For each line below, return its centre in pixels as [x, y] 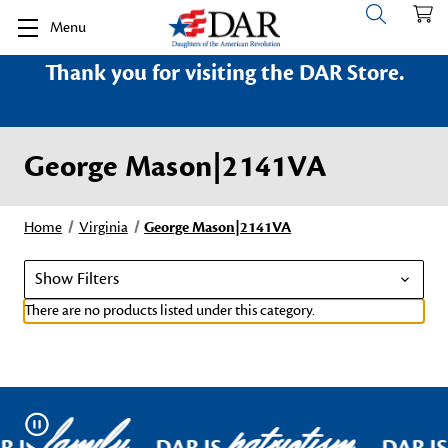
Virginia [103, 227]
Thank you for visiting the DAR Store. [224, 73]
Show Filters [77, 279]
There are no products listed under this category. [169, 310]
